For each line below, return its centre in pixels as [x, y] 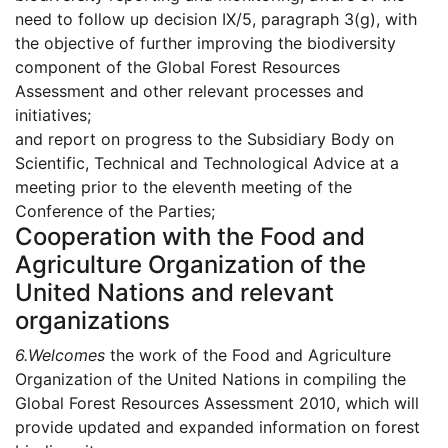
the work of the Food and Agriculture [248, 355]
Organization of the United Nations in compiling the [210, 379]
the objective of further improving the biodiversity [205, 43]
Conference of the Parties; [115, 211]
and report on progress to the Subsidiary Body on [204, 139]
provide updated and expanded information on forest [217, 427]
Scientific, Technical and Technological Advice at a [207, 163]
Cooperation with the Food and [190, 237]
